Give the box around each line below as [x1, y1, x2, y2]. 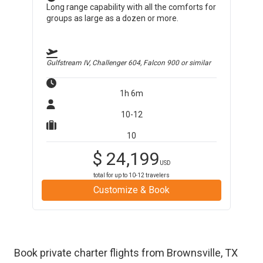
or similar [179, 59, 211, 67]
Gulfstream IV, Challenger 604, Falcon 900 [46, 59, 180, 67]
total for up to [93, 172, 129, 178]
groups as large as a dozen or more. [46, 14, 179, 23]
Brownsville [167, 247, 221, 259]
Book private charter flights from [14, 247, 167, 259]
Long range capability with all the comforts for [46, 2, 217, 12]
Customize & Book [93, 184, 170, 195]
